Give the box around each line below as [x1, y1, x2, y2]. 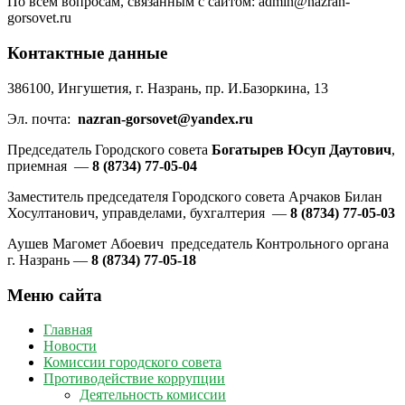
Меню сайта [7, 285, 102, 305]
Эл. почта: [7, 110, 78, 127]
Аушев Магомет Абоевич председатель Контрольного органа [7, 235, 389, 251]
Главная [43, 322, 92, 338]
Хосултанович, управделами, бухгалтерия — [7, 204, 290, 221]
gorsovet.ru [7, 10, 71, 26]
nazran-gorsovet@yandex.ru [78, 110, 253, 127]
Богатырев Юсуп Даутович [212, 141, 391, 157]
